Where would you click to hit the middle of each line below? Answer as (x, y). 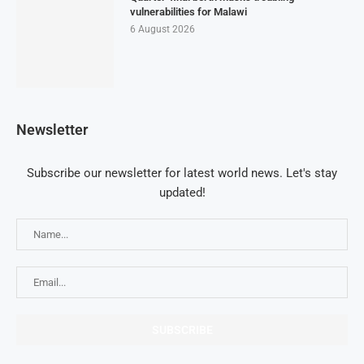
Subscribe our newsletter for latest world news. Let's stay (182, 173)
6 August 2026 (162, 29)
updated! (182, 193)
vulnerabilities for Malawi (188, 12)
